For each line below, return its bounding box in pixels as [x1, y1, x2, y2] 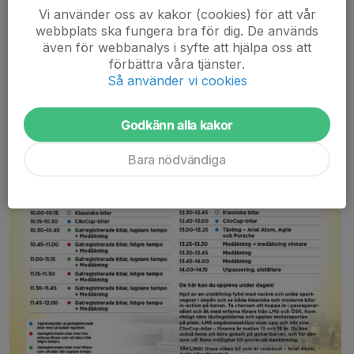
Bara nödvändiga [128, 151, 226, 168]
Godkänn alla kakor [120, 116, 234, 133]
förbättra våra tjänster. [109, 55, 245, 72]
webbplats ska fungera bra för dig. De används [36, 22, 318, 39]
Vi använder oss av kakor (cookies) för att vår [38, 6, 316, 22]
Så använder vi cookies [107, 72, 247, 88]
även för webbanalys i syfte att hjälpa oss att [43, 39, 311, 55]
